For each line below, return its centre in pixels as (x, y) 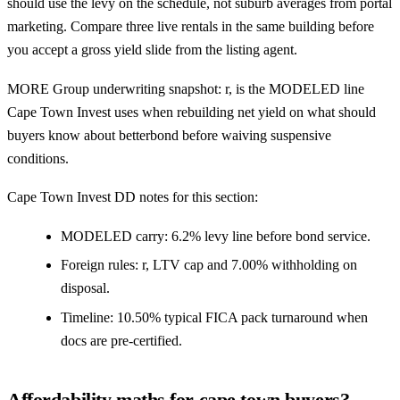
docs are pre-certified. (121, 340)
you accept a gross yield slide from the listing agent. (152, 49)
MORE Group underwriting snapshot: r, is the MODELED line (186, 88)
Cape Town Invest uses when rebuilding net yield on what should (192, 112)
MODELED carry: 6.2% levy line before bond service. (216, 236)
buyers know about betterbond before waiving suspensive (169, 135)
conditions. (38, 158)
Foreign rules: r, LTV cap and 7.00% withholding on (209, 265)
